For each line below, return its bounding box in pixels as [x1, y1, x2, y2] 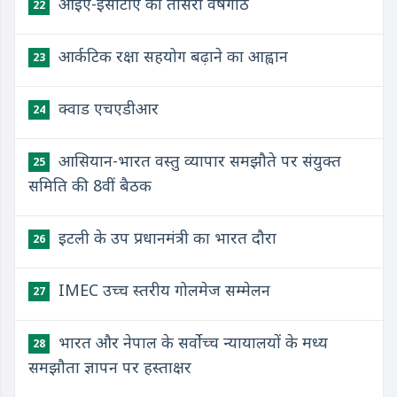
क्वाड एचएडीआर [54, 97, 159, 119]
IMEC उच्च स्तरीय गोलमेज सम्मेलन [54, 279, 270, 300]
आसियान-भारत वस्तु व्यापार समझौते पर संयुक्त [54, 150, 341, 171]
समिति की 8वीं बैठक [28, 175, 152, 196]
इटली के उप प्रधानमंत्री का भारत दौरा [54, 227, 276, 248]
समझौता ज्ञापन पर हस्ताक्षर [28, 356, 191, 378]
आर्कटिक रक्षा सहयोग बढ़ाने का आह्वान [54, 45, 288, 66]
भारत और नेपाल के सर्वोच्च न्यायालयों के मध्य [54, 331, 328, 353]
